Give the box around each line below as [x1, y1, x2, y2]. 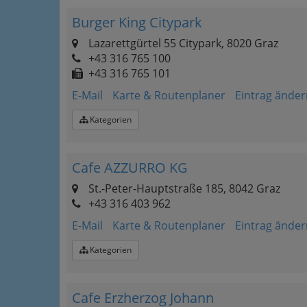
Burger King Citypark [72, 13, 202, 32]
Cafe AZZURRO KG [72, 158, 188, 177]
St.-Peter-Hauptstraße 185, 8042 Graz [86, 181, 280, 196]
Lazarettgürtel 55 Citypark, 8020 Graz [86, 36, 278, 51]
